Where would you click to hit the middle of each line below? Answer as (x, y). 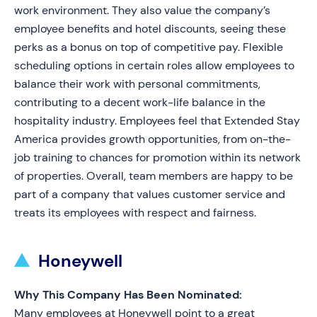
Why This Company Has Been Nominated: (128, 295)
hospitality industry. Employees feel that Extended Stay (157, 121)
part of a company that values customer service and (150, 194)
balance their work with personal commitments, (137, 84)
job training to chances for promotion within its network (157, 157)
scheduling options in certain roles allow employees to (154, 65)
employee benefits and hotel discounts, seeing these (150, 29)
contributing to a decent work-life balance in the (140, 102)
